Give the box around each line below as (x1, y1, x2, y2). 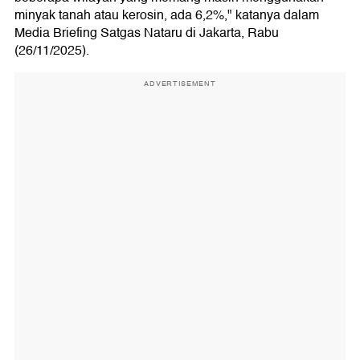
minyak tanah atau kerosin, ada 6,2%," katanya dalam (14, 5, 319, 26)
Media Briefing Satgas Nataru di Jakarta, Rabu (14, 22, 279, 43)
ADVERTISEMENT (144, 78, 216, 89)
